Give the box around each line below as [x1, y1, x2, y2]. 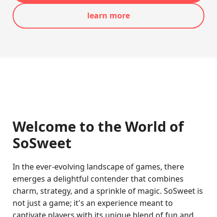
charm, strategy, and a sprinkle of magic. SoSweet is [13, 186, 203, 196]
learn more [87, 10, 130, 21]
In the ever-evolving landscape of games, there [13, 161, 185, 172]
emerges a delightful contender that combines [13, 173, 184, 184]
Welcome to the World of [13, 117, 184, 136]
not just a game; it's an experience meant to [13, 198, 173, 208]
